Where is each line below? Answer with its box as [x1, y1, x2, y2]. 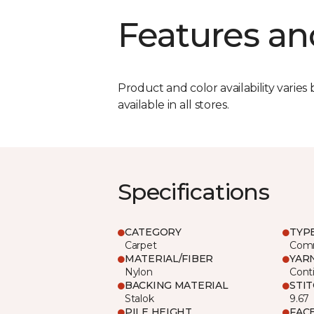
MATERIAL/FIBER [125, 252, 214, 265]
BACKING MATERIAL [125, 278, 228, 292]
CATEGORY [125, 225, 182, 238]
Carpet [125, 238, 157, 252]
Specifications [118, 177, 270, 205]
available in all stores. [118, 97, 229, 111]
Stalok [125, 292, 154, 305]
